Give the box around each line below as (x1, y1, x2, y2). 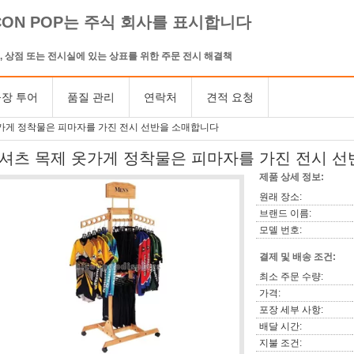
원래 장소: (259, 191, 302, 202)
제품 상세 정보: (259, 171, 324, 183)
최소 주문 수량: (259, 271, 323, 282)
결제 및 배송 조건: (259, 251, 336, 262)
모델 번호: (259, 224, 302, 235)
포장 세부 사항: (259, 304, 323, 315)
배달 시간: (259, 321, 302, 332)
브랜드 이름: (259, 208, 311, 219)
